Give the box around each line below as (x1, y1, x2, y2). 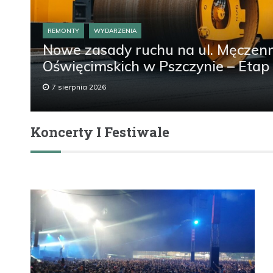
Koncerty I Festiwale (30, 122, 169, 141)
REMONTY (48, 27, 79, 35)
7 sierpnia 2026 (52, 82, 106, 92)
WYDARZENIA (94, 27, 136, 35)
